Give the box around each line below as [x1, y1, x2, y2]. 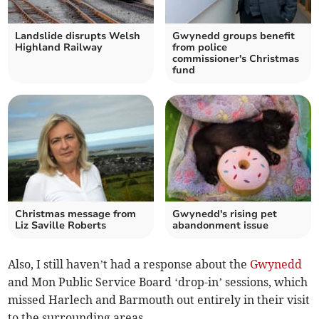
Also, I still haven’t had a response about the [8, 257, 251, 272]
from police [172, 41, 227, 55]
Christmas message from [15, 207, 137, 221]
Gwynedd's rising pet [172, 207, 277, 221]
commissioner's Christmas [172, 52, 299, 66]
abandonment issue [172, 219, 268, 233]
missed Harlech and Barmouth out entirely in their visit [8, 293, 310, 308]
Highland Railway [15, 41, 103, 55]
